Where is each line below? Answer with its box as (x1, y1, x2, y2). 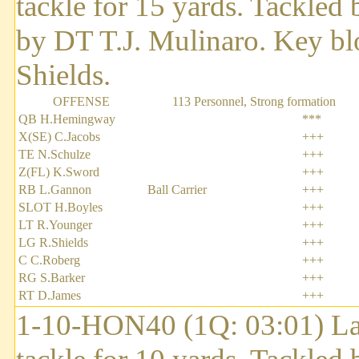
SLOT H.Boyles (18, 200, 103, 215)
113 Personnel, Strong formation (171, 95, 336, 109)
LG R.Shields (18, 236, 88, 250)
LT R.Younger (18, 218, 92, 232)
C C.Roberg (18, 253, 80, 268)
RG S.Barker (18, 271, 85, 285)
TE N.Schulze (18, 147, 91, 162)
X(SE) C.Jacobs (18, 130, 100, 144)
